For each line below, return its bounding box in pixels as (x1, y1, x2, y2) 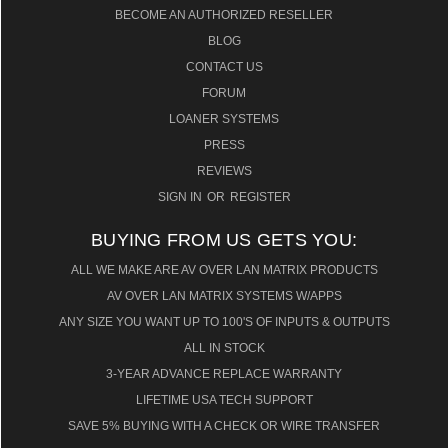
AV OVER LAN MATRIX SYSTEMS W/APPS (106, 288, 342, 303)
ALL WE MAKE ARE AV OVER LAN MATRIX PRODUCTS (70, 262, 378, 277)
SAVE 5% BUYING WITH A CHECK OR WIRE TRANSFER (68, 418, 380, 433)
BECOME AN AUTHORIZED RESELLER (115, 7, 333, 22)
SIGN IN (157, 189, 205, 204)
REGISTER (229, 189, 291, 204)
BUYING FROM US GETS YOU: (91, 229, 357, 250)
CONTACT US (185, 59, 263, 74)
